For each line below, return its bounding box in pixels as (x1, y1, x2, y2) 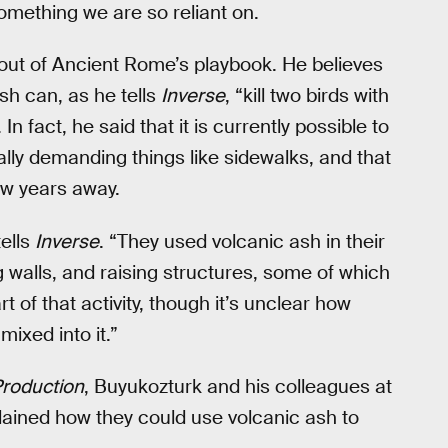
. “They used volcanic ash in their (99, 228, 385, 254)
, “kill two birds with (225, 83, 389, 109)
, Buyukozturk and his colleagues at (84, 374, 392, 400)
